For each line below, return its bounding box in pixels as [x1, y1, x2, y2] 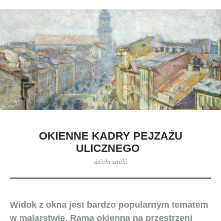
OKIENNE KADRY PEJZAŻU [38, 129, 183, 142]
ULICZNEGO [75, 142, 146, 154]
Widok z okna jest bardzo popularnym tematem [10, 199, 208, 210]
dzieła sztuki [94, 157, 127, 165]
